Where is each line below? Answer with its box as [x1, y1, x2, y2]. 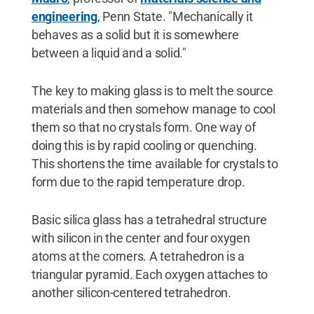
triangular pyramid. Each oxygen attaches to [31, 267, 268, 282]
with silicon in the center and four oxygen [31, 231, 250, 246]
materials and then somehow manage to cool [31, 102, 275, 117]
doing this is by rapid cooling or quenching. [31, 138, 257, 153]
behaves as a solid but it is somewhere [31, 27, 239, 43]
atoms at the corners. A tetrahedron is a [31, 249, 245, 264]
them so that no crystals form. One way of [31, 120, 256, 135]
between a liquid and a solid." [31, 46, 186, 61]
